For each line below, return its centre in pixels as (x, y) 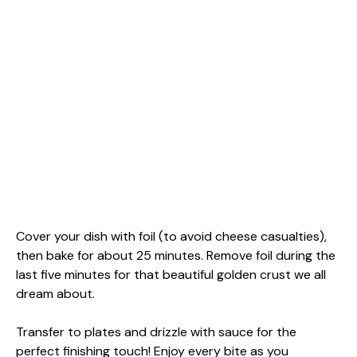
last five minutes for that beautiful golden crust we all (171, 274)
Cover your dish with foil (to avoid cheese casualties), (171, 236)
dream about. (55, 293)
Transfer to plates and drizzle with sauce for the (156, 331)
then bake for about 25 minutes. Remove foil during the (176, 255)
